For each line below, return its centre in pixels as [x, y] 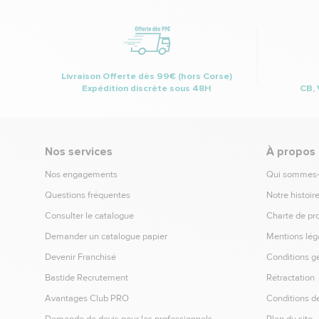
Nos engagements [81, 174]
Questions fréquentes [88, 195]
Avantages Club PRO [87, 298]
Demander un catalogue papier [106, 236]
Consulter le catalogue [89, 215]
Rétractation [290, 277]
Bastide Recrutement [87, 277]
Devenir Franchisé [80, 257]
